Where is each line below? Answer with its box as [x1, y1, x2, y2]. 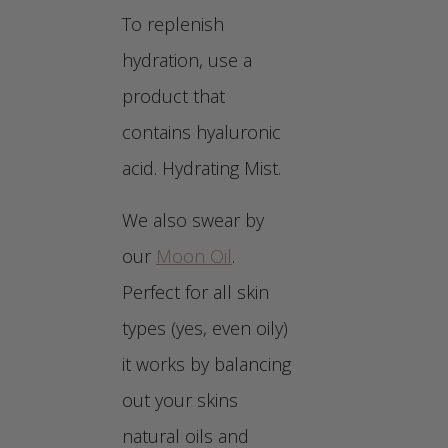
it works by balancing [122, 351, 291, 376]
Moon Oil [156, 243, 232, 268]
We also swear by [122, 207, 264, 232]
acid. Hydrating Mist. [122, 155, 281, 180]
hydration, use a [122, 47, 252, 72]
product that [122, 83, 225, 108]
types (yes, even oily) [122, 315, 288, 340]
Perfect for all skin [122, 279, 269, 304]
